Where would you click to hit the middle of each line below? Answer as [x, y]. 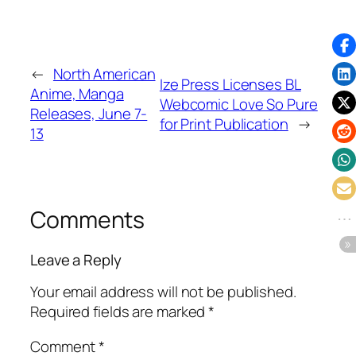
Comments [88, 220]
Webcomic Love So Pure [238, 104]
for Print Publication [224, 124]
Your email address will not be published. [163, 292]
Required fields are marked [120, 312]
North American [104, 74]
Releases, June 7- [89, 114]
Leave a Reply [76, 259]
